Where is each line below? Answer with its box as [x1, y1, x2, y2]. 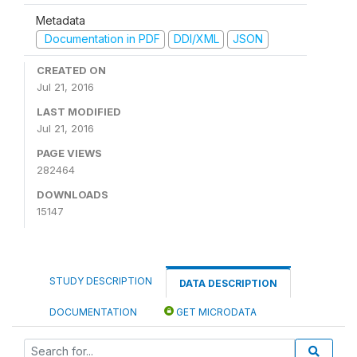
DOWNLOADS [37, 187, 108, 201]
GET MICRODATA [174, 305, 257, 318]
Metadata [36, 14, 85, 27]
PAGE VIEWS [37, 146, 102, 159]
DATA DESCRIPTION [179, 277, 277, 289]
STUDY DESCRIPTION [49, 274, 152, 287]
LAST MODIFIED [37, 104, 121, 118]
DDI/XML [173, 32, 219, 45]
